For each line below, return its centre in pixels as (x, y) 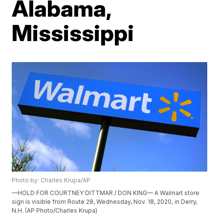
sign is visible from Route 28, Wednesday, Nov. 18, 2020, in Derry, (105, 202)
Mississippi (73, 33)
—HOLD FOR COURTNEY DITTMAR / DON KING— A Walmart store (106, 193)
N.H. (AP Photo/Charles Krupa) (55, 211)
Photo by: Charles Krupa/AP (51, 180)
